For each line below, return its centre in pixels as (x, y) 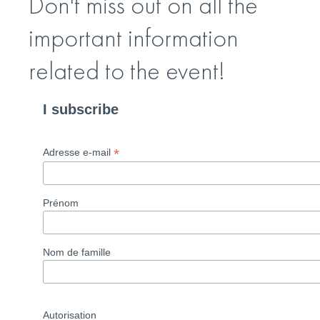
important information (134, 38)
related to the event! (127, 71)
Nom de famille (77, 252)
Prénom (61, 202)
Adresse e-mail (78, 152)
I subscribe (81, 109)
